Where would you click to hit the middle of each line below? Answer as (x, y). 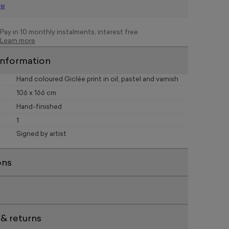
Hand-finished (39, 107)
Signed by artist (41, 134)
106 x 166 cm (36, 94)
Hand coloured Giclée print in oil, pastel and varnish (97, 80)
